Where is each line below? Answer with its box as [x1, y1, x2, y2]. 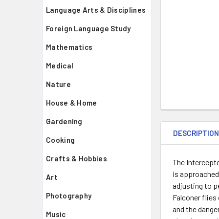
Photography [46, 191, 92, 200]
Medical [46, 61, 74, 70]
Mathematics [46, 43, 93, 51]
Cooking [46, 135, 75, 144]
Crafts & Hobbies [46, 154, 107, 163]
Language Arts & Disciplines [46, 5, 146, 14]
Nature [46, 80, 71, 88]
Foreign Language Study [46, 24, 131, 33]
